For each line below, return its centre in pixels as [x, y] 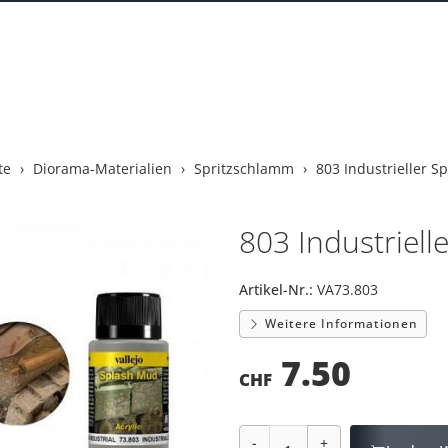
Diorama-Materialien [102, 168]
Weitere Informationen [339, 323]
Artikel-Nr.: [275, 289]
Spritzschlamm [243, 168]
